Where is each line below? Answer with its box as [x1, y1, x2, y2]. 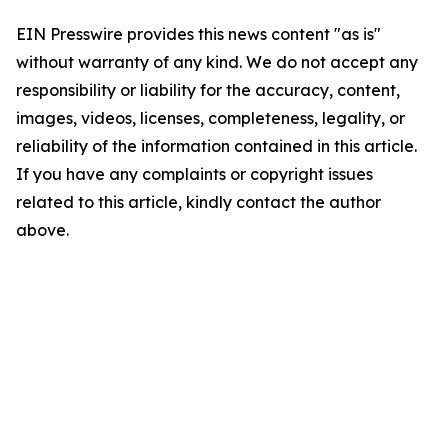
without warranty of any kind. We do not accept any [16, 52, 418, 72]
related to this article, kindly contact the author [16, 192, 381, 212]
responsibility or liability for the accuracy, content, [16, 80, 400, 100]
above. [16, 220, 69, 240]
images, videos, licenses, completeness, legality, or [16, 108, 405, 128]
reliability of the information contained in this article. [16, 136, 417, 156]
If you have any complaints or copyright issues [16, 164, 373, 184]
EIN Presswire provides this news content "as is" [16, 24, 381, 44]
